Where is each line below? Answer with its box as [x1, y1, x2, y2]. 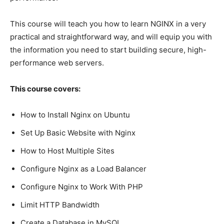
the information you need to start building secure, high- [10, 44, 206, 54]
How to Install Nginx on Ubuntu [20, 109, 130, 119]
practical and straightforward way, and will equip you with [10, 31, 212, 41]
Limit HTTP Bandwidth [20, 199, 99, 209]
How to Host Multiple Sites [20, 145, 114, 155]
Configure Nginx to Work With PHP [20, 181, 143, 191]
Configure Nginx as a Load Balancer [20, 163, 146, 173]
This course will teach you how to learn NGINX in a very [10, 18, 206, 28]
